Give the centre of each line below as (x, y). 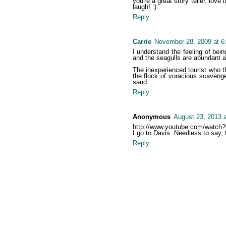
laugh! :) (144, 7)
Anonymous (151, 117)
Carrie (142, 42)
